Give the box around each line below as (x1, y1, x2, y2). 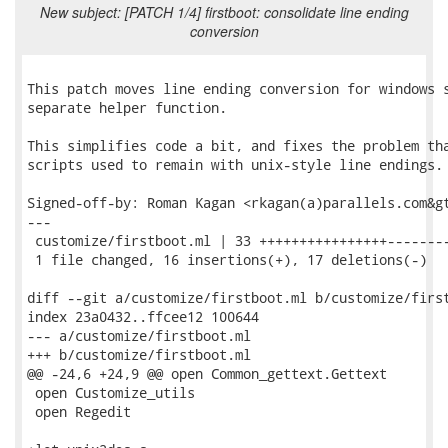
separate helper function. (27, 98, 227, 117)
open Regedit (27, 402, 131, 421)
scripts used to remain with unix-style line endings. (27, 155, 443, 174)
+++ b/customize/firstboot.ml (27, 345, 251, 364)
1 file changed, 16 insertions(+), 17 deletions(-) (27, 250, 427, 269)
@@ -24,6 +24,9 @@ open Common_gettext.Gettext (27, 364, 387, 383)
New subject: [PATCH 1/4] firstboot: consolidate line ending (39, 2, 409, 22)
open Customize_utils (27, 383, 195, 402)
